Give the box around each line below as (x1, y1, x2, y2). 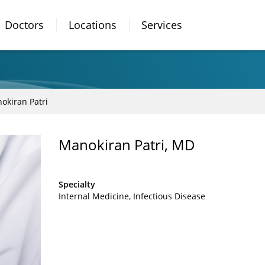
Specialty (59, 179, 95, 190)
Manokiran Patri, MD (59, 135, 195, 154)
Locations (69, 18, 117, 32)
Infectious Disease (133, 190, 205, 202)
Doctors (5, 18, 44, 32)
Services (141, 18, 182, 32)
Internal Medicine (59, 190, 129, 202)
